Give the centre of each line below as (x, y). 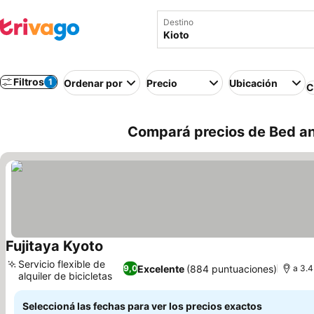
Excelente (161, 268)
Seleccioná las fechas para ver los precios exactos (142, 306)
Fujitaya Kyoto (54, 246)
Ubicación (253, 83)
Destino (178, 22)
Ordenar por (93, 83)
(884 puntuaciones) (231, 268)
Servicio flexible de (62, 264)
